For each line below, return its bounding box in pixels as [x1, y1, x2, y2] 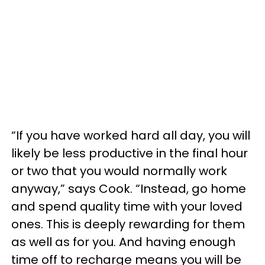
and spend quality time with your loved [11, 198, 243, 215]
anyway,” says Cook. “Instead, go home [11, 180, 246, 197]
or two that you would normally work [11, 163, 227, 179]
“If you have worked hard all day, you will [11, 127, 250, 144]
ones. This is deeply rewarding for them [11, 216, 245, 232]
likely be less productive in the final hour [11, 145, 248, 161]
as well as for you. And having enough [11, 234, 235, 250]
